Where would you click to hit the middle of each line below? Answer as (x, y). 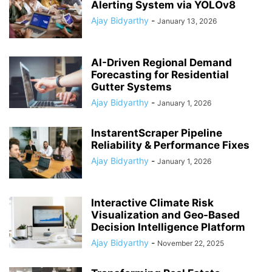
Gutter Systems (131, 87)
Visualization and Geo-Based (165, 215)
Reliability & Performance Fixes (170, 145)
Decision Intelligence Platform (168, 227)
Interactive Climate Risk (152, 203)
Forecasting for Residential (160, 75)
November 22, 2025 (191, 243)
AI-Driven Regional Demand (161, 63)
